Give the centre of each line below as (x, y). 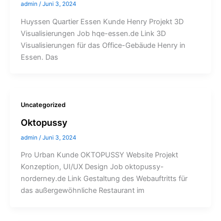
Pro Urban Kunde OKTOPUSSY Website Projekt (99, 155)
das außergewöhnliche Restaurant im (82, 191)
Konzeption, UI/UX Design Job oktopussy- (92, 167)
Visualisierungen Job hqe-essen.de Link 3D (93, 33)
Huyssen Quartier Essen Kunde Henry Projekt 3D (102, 21)
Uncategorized (43, 105)
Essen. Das (39, 57)
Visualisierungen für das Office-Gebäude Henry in (103, 45)
